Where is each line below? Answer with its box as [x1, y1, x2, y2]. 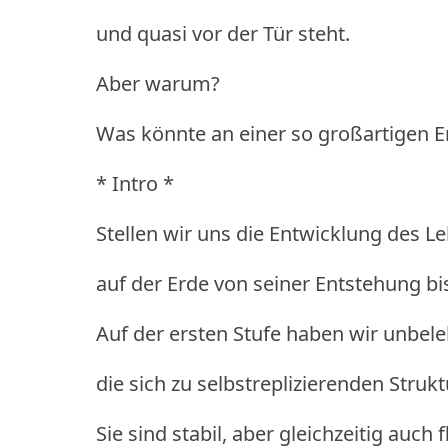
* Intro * [96, 169, 174, 197]
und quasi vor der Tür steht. [96, 19, 350, 47]
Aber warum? [96, 69, 220, 97]
